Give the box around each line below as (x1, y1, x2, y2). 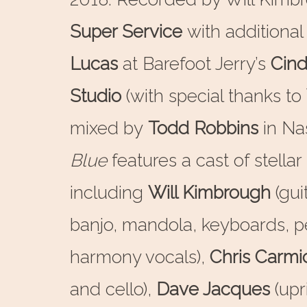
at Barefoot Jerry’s (118, 53, 266, 74)
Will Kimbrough (148, 182, 275, 203)
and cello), (70, 279, 156, 299)
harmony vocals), (70, 247, 210, 267)
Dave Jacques (156, 279, 270, 299)
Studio (70, 86, 121, 106)
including (70, 182, 148, 203)
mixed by (70, 118, 148, 138)
